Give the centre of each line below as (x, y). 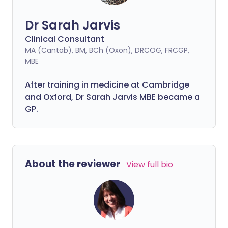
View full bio (150, 165)
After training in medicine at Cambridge (107, 85)
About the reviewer (73, 164)
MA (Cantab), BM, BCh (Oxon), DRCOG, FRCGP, (107, 50)
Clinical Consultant (65, 39)
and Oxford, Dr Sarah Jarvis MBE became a (112, 97)
